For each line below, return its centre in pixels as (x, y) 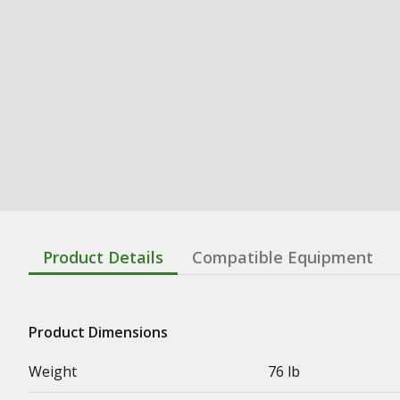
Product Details (103, 257)
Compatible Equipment (283, 257)
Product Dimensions (98, 332)
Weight (53, 371)
